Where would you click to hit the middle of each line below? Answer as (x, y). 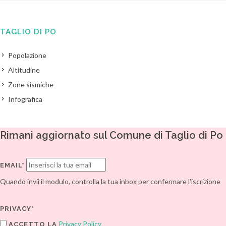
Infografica (25, 99)
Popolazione (27, 55)
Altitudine (24, 70)
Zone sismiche (31, 84)
